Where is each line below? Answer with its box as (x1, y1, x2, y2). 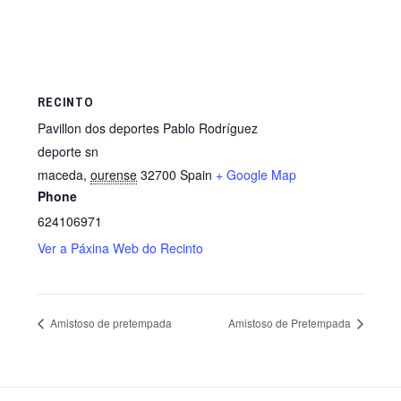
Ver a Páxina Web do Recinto (38, 238, 204, 257)
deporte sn (38, 141, 99, 160)
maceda (38, 165, 84, 183)
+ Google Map (216, 165, 297, 183)
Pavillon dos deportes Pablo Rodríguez (38, 118, 259, 137)
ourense (90, 165, 138, 183)
